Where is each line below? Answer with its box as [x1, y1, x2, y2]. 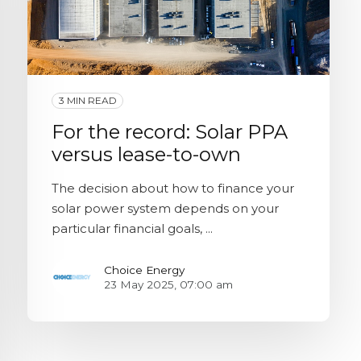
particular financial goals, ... [52, 221, 214, 237]
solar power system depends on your [52, 201, 280, 217]
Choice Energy [104, 263, 185, 276]
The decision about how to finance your [52, 180, 295, 197]
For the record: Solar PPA [52, 120, 288, 144]
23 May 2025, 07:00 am [104, 277, 234, 291]
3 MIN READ [58, 94, 117, 107]
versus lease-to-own [52, 143, 242, 167]
